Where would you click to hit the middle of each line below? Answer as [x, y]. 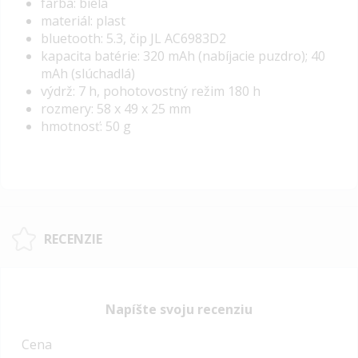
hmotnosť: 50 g [86, 127]
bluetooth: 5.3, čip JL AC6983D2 [133, 39]
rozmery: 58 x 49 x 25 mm [116, 109]
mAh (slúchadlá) [88, 74]
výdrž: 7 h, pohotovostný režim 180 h [151, 91]
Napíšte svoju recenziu [179, 309]
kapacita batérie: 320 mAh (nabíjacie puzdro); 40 [183, 56]
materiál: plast [83, 21]
